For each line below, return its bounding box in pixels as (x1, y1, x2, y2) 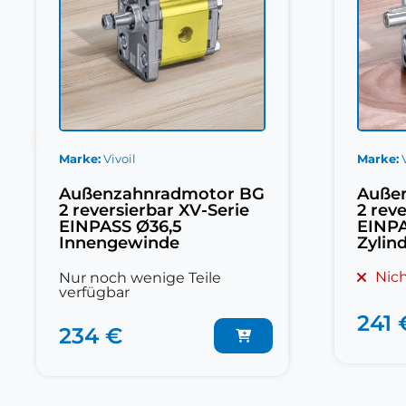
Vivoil (103, 151, 136, 167)
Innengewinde (59, 233, 179, 254)
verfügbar (59, 284, 130, 302)
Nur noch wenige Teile (59, 269, 221, 287)
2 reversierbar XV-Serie (59, 200, 249, 221)
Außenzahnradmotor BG (59, 184, 265, 205)
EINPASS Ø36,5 (59, 217, 182, 237)
